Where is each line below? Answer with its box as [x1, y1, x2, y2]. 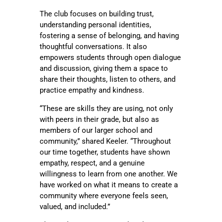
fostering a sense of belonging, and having [39, 31, 179, 41]
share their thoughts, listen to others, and [39, 75, 175, 84]
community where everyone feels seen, [39, 191, 168, 201]
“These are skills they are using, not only [39, 104, 173, 113]
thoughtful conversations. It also [39, 42, 147, 52]
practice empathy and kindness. [39, 86, 146, 95]
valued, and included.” [39, 202, 110, 212]
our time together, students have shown [39, 148, 170, 157]
